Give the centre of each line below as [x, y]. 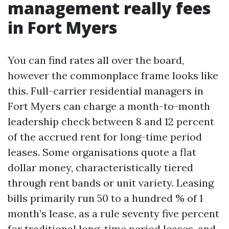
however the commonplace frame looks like [113, 75]
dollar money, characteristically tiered [100, 167]
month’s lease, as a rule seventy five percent [113, 213]
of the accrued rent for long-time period [105, 137]
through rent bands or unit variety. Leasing [111, 183]
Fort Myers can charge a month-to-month [109, 106]
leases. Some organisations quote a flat [102, 152]
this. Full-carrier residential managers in [106, 91]
